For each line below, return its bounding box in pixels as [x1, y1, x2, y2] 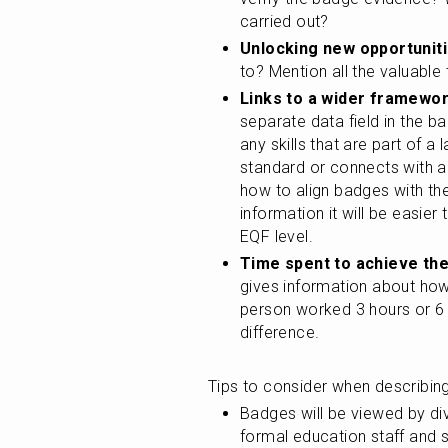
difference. [240, 323, 320, 342]
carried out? [240, 12, 329, 31]
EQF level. [240, 227, 314, 246]
